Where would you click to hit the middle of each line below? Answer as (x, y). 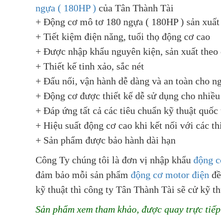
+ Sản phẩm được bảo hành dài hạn (106, 140)
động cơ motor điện (170, 175)
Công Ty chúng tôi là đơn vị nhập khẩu (114, 160)
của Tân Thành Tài (135, 8)
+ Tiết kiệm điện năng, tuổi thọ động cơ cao (123, 37)
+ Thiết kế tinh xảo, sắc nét (90, 66)
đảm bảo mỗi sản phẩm (83, 175)
